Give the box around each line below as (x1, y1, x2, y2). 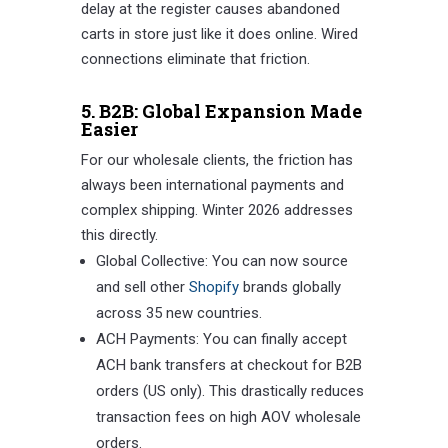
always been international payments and (80, 176, 344, 195)
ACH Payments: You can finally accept (95, 330, 347, 349)
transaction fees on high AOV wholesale (95, 408, 361, 427)
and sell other (95, 278, 189, 297)
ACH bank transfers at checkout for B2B (95, 356, 362, 375)
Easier (80, 117, 138, 142)
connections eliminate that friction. (80, 50, 310, 69)
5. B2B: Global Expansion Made (80, 99, 362, 124)
